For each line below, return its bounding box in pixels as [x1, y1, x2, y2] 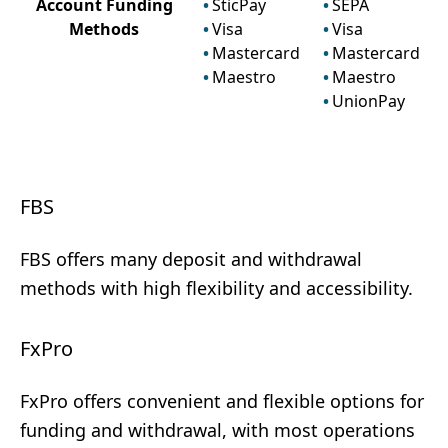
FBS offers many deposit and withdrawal [20, 247, 362, 271]
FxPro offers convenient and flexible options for [20, 389, 424, 413]
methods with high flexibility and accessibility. [20, 276, 413, 300]
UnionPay [332, 90, 405, 112]
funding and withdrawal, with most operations [20, 418, 415, 442]
